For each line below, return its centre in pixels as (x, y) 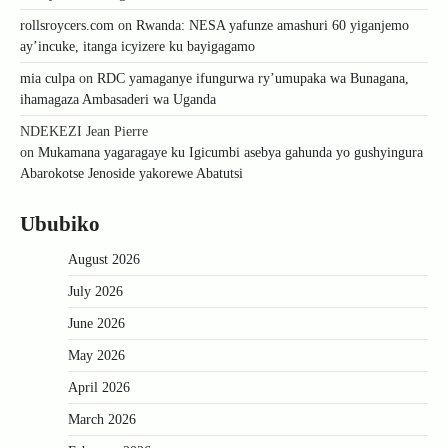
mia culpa (47, 78)
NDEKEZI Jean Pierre (84, 131)
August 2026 (104, 259)
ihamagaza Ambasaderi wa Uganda (118, 99)
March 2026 (102, 419)
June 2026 (96, 323)
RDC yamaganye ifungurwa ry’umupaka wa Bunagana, (253, 78)
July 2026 (95, 291)
